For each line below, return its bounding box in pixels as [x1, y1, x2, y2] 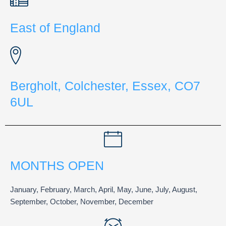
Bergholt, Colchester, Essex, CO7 [10, 79, 200, 93]
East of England [10, 21, 100, 35]
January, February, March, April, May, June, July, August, [10, 186, 197, 194]
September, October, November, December [10, 198, 153, 206]
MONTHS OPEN [10, 158, 104, 173]
